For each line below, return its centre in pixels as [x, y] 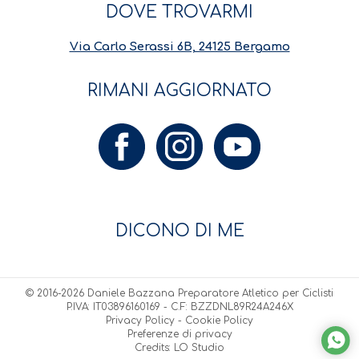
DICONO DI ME [179, 232]
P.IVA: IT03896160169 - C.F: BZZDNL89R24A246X [179, 307]
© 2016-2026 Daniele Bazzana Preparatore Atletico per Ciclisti [179, 294]
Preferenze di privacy [179, 335]
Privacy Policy [140, 321]
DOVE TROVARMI [179, 12]
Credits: [154, 348]
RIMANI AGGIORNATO [179, 91]
